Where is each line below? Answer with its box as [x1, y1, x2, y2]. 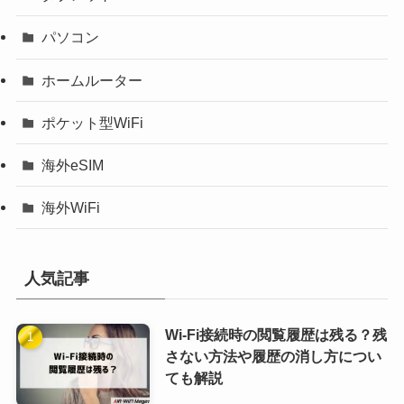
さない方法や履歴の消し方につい [164, 348, 381, 365]
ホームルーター [41, 71, 143, 88]
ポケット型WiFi [41, 114, 144, 131]
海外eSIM [41, 157, 105, 173]
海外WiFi [41, 199, 101, 216]
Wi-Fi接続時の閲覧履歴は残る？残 [164, 326, 387, 344]
